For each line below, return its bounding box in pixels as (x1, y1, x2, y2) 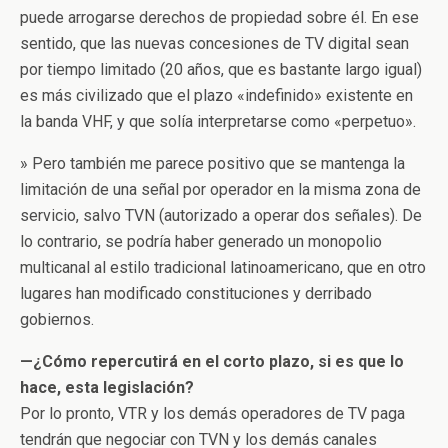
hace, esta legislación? (20, 378, 194, 397)
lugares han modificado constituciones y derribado (20, 284, 372, 303)
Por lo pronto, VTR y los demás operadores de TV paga (20, 404, 405, 423)
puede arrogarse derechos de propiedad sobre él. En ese (20, 8, 419, 27)
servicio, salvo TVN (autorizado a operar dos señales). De (20, 206, 422, 225)
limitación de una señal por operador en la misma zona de (20, 180, 421, 199)
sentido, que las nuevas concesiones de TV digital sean (20, 34, 409, 53)
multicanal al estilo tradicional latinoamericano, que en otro (20, 258, 426, 277)
